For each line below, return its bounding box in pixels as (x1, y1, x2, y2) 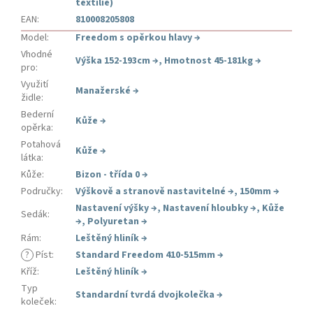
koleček (21, 295, 54, 310)
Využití (21, 78, 48, 92)
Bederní (21, 108, 54, 122)
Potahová (21, 138, 61, 152)
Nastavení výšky (75, 201, 149, 216)
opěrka (21, 121, 51, 136)
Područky (21, 184, 61, 199)
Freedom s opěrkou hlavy (75, 31, 192, 45)
